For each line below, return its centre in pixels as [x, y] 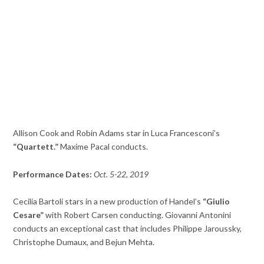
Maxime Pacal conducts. [103, 147]
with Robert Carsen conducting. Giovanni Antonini [138, 214]
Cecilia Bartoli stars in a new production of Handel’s [108, 201]
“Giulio [217, 201]
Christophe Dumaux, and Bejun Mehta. [84, 242]
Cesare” [29, 214]
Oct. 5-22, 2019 [121, 174]
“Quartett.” [36, 147]
